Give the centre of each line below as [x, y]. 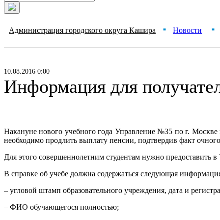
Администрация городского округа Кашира [82, 30]
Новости [187, 30]
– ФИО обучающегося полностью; [61, 207]
